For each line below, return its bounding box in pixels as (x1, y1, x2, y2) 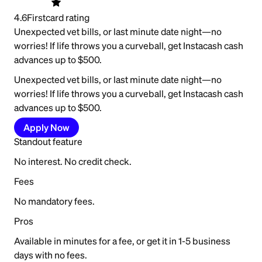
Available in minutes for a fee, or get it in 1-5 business (14, 235, 230, 246)
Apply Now (23, 122, 70, 133)
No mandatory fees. (14, 195, 95, 206)
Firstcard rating (27, 12, 89, 23)
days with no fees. (14, 249, 87, 260)
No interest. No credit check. (14, 156, 132, 167)
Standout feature (14, 136, 82, 147)
